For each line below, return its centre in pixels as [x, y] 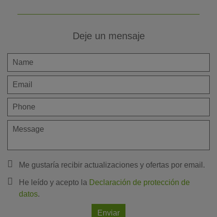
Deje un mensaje [108, 36]
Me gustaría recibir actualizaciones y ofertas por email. [112, 165]
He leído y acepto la [54, 182]
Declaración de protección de [139, 182]
